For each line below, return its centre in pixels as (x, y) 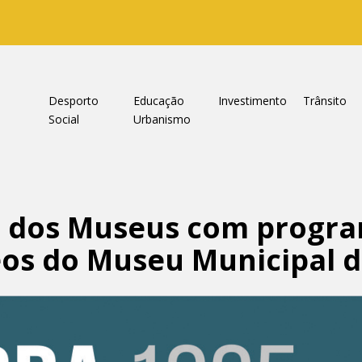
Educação (158, 101)
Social (63, 119)
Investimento (252, 101)
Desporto (73, 101)
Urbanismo (162, 119)
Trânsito (324, 101)
